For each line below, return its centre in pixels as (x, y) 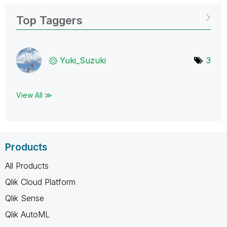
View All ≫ (34, 95)
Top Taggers (49, 20)
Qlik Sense (25, 198)
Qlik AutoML (27, 214)
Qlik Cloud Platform (40, 182)
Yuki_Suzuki (83, 60)
